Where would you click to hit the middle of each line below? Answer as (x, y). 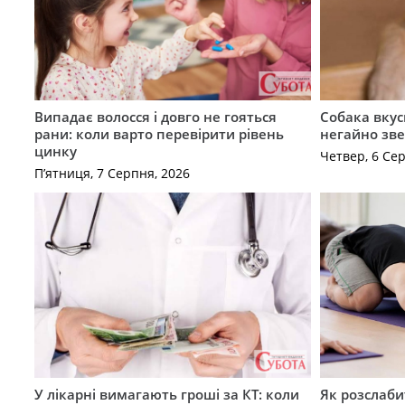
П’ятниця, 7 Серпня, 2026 (112, 174)
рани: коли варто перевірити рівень (159, 133)
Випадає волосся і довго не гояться (155, 116)
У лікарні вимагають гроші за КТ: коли (166, 394)
